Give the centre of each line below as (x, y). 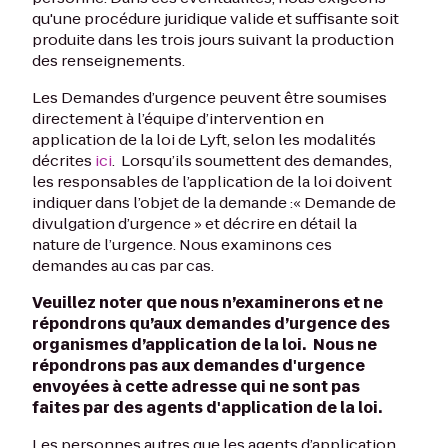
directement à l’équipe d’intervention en (178, 118)
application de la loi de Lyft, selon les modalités (204, 139)
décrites (63, 160)
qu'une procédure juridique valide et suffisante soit (215, 18)
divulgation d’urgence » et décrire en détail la (194, 223)
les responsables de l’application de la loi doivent (212, 181)
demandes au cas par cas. (123, 265)
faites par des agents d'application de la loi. (209, 407)
